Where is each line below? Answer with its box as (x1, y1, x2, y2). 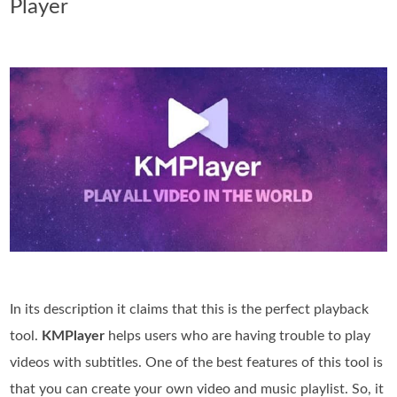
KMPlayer (42, 328, 105, 343)
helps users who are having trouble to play (105, 328, 371, 343)
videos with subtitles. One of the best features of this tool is (10, 354, 384, 370)
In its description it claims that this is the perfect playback (10, 301, 370, 316)
